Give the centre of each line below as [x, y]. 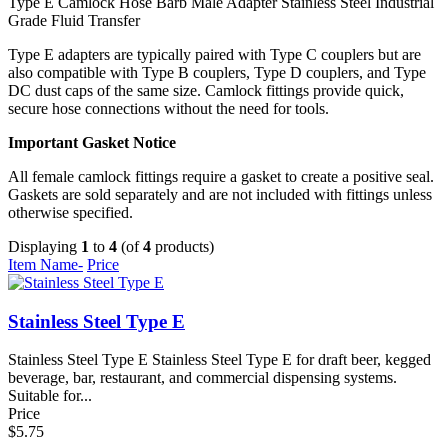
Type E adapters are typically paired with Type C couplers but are [214, 54]
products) [182, 246]
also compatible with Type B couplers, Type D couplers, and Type [217, 72]
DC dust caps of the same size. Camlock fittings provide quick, [206, 90]
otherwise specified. [70, 212]
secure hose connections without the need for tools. [168, 108]
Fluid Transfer [95, 20]
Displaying [44, 246]
